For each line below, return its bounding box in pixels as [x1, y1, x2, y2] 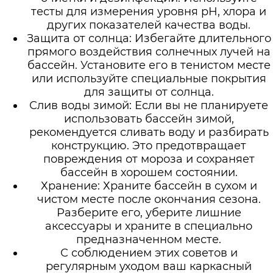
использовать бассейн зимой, [63, 112, 234, 126]
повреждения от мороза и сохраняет [43, 152, 255, 166]
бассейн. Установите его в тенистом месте [27, 58, 271, 72]
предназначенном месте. [76, 232, 221, 246]
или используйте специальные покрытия [31, 71, 266, 85]
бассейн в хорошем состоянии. [60, 165, 238, 179]
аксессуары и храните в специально [45, 219, 252, 233]
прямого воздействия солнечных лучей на [27, 44, 271, 58]
